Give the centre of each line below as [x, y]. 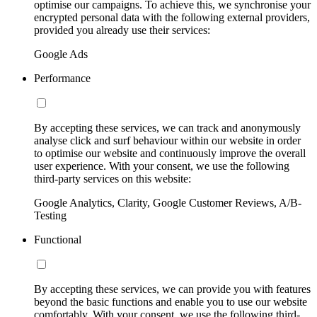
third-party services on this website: [113, 178]
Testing [50, 215]
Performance [62, 78]
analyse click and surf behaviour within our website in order [167, 140]
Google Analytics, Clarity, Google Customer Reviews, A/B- [168, 202]
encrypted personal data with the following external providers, [172, 17]
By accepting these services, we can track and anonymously [167, 127]
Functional [58, 239]
